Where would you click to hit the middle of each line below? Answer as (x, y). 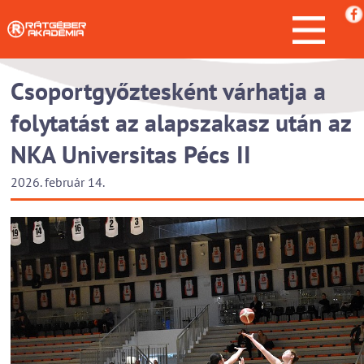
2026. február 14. (58, 182)
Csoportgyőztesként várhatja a (168, 91)
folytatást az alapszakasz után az (181, 122)
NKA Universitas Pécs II (131, 154)
